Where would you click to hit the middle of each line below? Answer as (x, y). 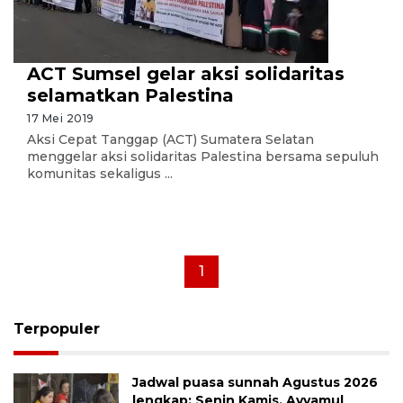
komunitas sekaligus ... (100, 174)
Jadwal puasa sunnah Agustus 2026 (255, 382)
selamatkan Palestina (130, 95)
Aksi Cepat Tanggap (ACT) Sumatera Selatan (170, 139)
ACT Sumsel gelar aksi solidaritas (186, 74)
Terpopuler (57, 329)
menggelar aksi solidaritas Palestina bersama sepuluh (203, 157)
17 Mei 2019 (61, 118)
